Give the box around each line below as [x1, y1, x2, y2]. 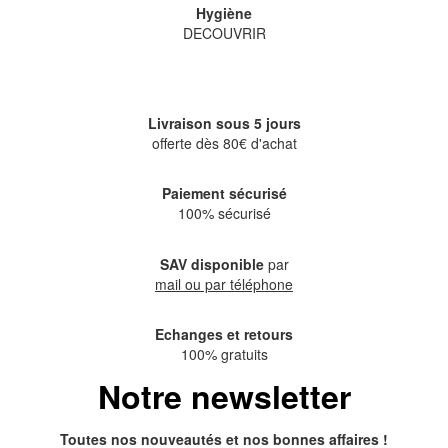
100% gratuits [180, 343, 268, 364]
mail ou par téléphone [155, 273, 293, 294]
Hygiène [196, 2, 252, 23]
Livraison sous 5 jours [147, 112, 301, 133]
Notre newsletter [97, 372, 351, 419]
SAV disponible [159, 253, 264, 274]
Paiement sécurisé [161, 183, 287, 204]
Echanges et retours [155, 323, 293, 344]
